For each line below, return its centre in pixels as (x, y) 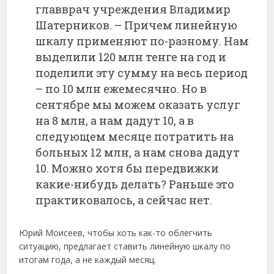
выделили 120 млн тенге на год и (131, 57)
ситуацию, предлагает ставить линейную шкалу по (125, 246)
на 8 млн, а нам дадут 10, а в (115, 120)
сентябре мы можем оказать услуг (138, 104)
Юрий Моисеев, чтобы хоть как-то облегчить (116, 232)
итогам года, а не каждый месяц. (88, 259)
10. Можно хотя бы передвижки (128, 168)
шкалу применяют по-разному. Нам (143, 41)
